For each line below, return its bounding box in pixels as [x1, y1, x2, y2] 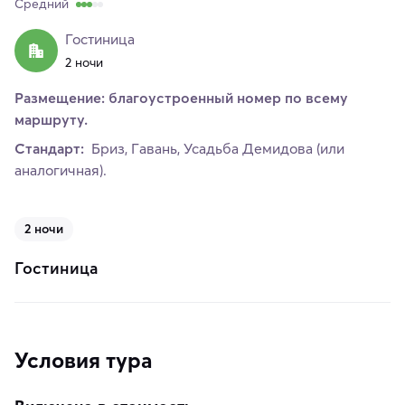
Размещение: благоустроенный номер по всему [14, 89, 348, 108]
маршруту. [14, 110, 88, 129]
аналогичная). [14, 161, 107, 180]
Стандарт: [14, 139, 88, 158]
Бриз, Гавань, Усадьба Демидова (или [88, 139, 344, 158]
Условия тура [14, 347, 152, 374]
